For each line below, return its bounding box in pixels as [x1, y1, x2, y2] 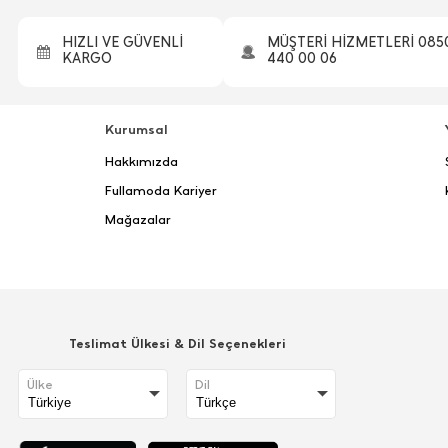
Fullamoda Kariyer [105, 182, 218, 198]
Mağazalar [105, 211, 172, 227]
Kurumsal [105, 121, 169, 137]
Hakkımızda [105, 153, 179, 169]
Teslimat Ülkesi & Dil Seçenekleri [68, 335, 286, 351]
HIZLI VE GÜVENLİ [62, 33, 183, 51]
